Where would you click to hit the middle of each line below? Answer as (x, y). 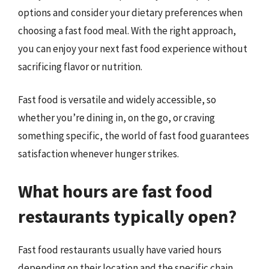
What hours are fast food (115, 191)
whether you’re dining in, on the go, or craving (116, 118)
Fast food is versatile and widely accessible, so (117, 100)
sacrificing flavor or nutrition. (80, 66)
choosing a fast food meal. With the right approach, (127, 30)
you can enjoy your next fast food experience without (133, 48)
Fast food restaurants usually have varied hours (120, 249)
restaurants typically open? (127, 216)
